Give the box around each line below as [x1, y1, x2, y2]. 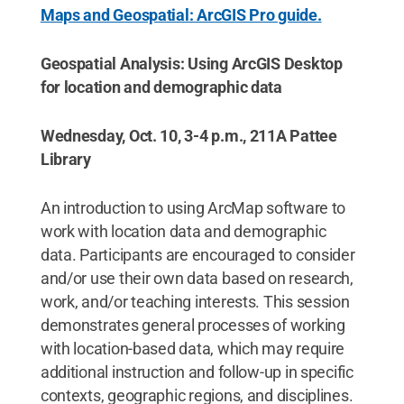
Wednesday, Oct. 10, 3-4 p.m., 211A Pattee [40, 126, 337, 145]
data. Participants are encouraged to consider [40, 245, 355, 264]
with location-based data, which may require [40, 339, 345, 358]
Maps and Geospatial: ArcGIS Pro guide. [40, 5, 322, 24]
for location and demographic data [40, 78, 282, 96]
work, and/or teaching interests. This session [40, 292, 350, 311]
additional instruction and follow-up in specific [40, 363, 353, 381]
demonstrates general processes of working [40, 316, 345, 335]
